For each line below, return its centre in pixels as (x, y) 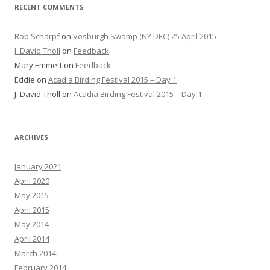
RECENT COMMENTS (49, 7)
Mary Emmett (38, 65)
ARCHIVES (31, 137)
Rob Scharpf (37, 36)
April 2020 (32, 181)
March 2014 (35, 253)
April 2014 (32, 239)
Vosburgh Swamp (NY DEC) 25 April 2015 (145, 36)
